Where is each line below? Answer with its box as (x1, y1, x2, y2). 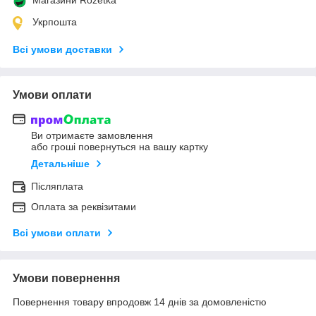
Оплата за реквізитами (31, 201, 136, 213)
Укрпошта (32, 16, 77, 28)
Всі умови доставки (13, 43, 112, 55)
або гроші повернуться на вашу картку (31, 141, 208, 153)
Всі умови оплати (13, 227, 101, 239)
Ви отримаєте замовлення (31, 130, 153, 142)
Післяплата (31, 181, 83, 193)
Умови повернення (13, 272, 120, 285)
